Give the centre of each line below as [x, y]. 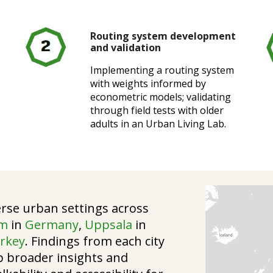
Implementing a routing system [162, 70]
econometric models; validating [161, 97]
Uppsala [110, 225]
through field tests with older [157, 110]
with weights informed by [148, 83]
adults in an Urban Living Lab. [158, 124]
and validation [126, 48]
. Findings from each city [95, 241]
